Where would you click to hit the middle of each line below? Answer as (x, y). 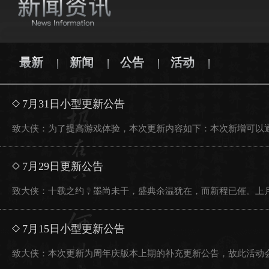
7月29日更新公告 (63, 166)
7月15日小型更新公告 (74, 229)
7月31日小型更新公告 (74, 104)
